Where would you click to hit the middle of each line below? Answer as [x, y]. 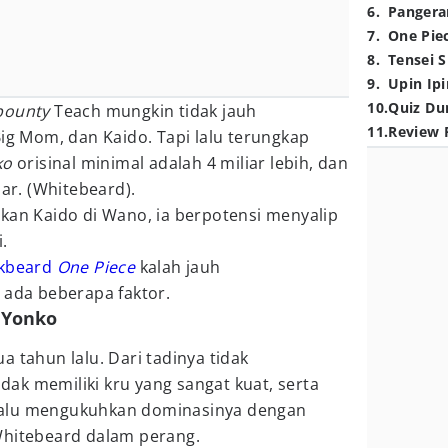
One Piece [96, 267]
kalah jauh [180, 267]
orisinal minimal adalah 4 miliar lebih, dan [183, 163]
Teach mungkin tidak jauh [155, 111]
